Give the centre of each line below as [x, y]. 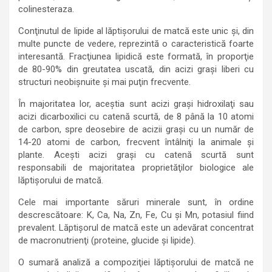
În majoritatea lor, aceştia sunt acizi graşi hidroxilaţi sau [136, 104]
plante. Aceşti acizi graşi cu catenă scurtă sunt [136, 155]
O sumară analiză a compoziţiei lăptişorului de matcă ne [136, 262]
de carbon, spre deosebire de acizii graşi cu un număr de [136, 129]
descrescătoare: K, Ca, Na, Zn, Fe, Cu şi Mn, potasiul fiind [136, 215]
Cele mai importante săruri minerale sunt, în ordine [136, 202]
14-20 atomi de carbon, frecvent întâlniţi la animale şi [136, 142]
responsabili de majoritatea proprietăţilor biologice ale [136, 168]
